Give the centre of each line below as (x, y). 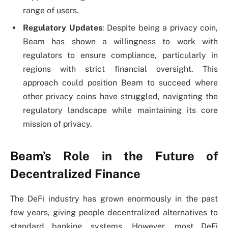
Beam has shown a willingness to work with (120, 42)
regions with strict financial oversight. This (120, 69)
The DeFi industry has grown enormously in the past (114, 199)
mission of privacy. (58, 124)
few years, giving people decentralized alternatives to (114, 213)
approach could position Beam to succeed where (120, 83)
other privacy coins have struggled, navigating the (120, 97)
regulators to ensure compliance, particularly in (120, 55)
